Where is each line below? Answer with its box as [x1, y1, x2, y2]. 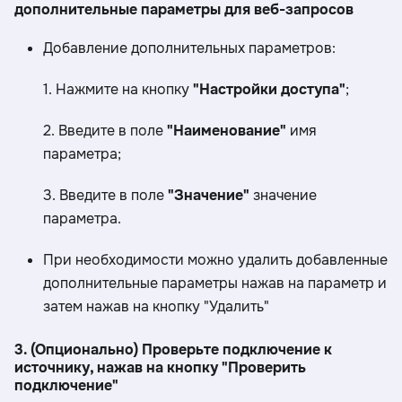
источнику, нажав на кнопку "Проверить [14, 358, 306, 378]
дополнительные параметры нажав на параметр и [43, 274, 387, 293]
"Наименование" [167, 121, 286, 141]
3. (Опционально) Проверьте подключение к [14, 340, 332, 360]
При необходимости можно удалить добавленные [43, 250, 388, 270]
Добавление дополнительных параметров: [43, 39, 336, 58]
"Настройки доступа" [193, 80, 345, 100]
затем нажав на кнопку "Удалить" [43, 297, 269, 317]
